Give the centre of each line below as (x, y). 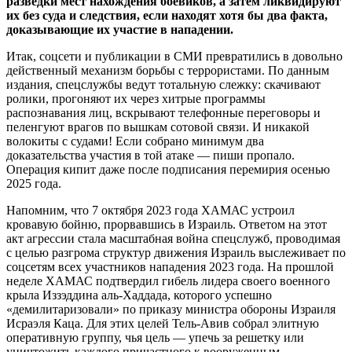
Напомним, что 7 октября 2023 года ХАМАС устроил (150, 210)
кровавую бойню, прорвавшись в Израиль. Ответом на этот (167, 224)
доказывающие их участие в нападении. (120, 29)
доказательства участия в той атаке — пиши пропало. (150, 155)
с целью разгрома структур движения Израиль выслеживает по (176, 252)
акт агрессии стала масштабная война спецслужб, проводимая (173, 238)
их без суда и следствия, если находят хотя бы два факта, (167, 15)
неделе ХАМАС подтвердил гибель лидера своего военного (168, 280)
